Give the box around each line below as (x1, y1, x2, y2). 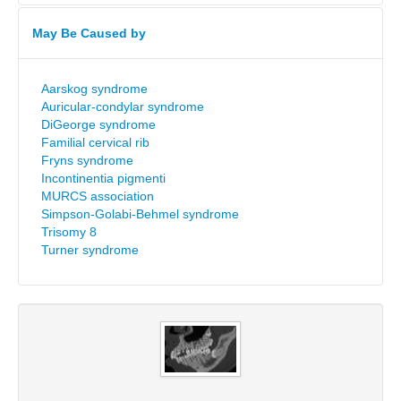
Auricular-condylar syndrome (41, 99, 204, 114)
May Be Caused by (32, 26, 146, 40)
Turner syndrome (41, 243, 139, 257)
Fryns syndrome (41, 153, 133, 167)
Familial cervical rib (41, 135, 149, 149)
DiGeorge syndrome (41, 117, 156, 132)
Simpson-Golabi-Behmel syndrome (41, 207, 239, 221)
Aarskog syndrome (41, 81, 148, 96)
